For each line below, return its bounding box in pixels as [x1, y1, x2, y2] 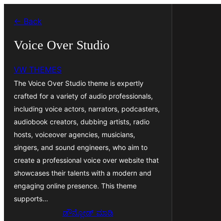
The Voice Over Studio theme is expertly [14, 78, 144, 87]
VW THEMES [14, 64, 62, 74]
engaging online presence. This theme [14, 181, 137, 190]
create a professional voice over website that [14, 155, 159, 164]
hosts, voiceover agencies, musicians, [14, 130, 135, 139]
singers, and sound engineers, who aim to [14, 143, 147, 151]
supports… [14, 194, 48, 203]
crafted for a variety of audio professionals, [14, 91, 153, 100]
